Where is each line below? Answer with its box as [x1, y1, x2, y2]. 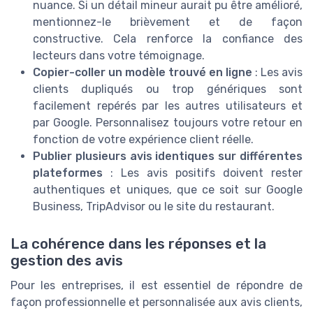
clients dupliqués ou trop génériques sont [33, 82, 303, 96]
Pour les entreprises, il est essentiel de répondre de [10, 279, 303, 293]
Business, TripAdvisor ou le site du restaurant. [33, 200, 275, 214]
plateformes [33, 166, 103, 180]
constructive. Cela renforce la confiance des [33, 32, 303, 46]
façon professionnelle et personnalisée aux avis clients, [10, 296, 303, 310]
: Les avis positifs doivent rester [103, 166, 303, 180]
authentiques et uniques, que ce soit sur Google [33, 183, 303, 197]
